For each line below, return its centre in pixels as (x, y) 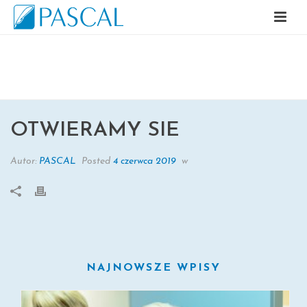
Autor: (25, 161)
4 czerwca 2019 (145, 161)
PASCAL (58, 161)
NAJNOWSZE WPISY (153, 268)
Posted (96, 161)
